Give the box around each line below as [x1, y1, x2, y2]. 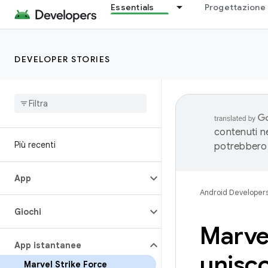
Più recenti [14, 139, 56, 150]
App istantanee [14, 240, 81, 251]
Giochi [14, 206, 41, 217]
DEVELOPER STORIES [14, 54, 111, 65]
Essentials [111, 2, 154, 13]
